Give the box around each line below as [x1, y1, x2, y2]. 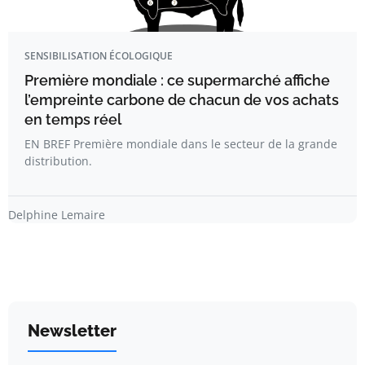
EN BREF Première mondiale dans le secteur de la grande [24, 136, 337, 152]
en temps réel [24, 111, 121, 129]
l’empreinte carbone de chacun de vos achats [24, 91, 339, 109]
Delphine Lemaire [8, 207, 105, 223]
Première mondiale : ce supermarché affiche [24, 72, 330, 90]
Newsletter [28, 321, 117, 341]
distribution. [24, 153, 92, 169]
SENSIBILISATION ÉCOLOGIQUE [24, 49, 173, 64]
